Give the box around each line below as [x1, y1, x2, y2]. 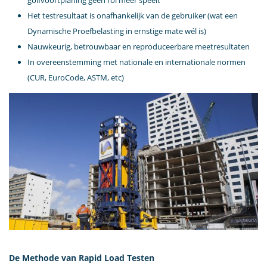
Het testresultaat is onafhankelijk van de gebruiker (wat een [27, 10, 238, 21]
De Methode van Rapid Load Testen [9, 252, 154, 263]
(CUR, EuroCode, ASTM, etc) [27, 72, 124, 83]
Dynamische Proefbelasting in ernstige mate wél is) [27, 26, 206, 36]
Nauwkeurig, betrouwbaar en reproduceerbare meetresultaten [27, 41, 250, 52]
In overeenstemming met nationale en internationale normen [27, 57, 246, 67]
